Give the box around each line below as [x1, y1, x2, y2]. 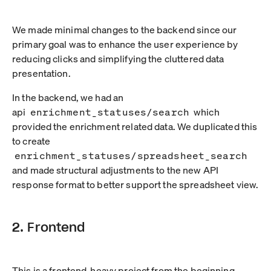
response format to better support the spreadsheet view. [12, 177, 259, 191]
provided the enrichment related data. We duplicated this [12, 119, 258, 132]
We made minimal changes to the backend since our [12, 22, 237, 36]
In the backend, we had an [12, 90, 124, 103]
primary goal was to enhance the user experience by [12, 37, 238, 50]
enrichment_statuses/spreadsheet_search [15, 148, 247, 162]
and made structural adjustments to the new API [12, 163, 219, 176]
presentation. [12, 66, 71, 79]
